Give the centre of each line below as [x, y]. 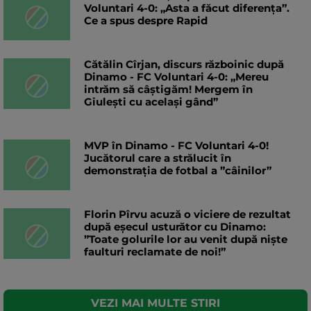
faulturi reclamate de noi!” [155, 252]
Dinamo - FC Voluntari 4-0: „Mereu [176, 77]
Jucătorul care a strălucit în [158, 158]
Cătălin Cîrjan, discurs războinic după [184, 65]
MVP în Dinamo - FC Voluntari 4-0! [176, 146]
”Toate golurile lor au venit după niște [186, 239]
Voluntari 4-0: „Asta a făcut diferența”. [187, 8]
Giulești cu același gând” [151, 102]
